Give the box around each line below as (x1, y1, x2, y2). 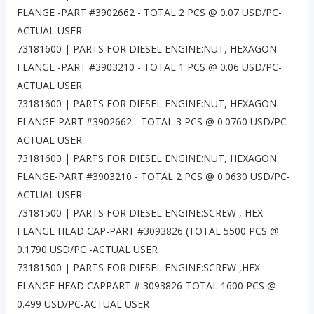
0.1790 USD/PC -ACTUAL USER (16, 243, 158, 257)
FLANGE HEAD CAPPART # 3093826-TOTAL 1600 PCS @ (16, 279, 276, 293)
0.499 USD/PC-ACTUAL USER (16, 297, 149, 311)
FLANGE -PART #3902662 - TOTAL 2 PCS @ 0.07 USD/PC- (16, 6, 282, 20)
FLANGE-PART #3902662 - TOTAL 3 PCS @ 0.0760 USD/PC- (16, 115, 290, 129)
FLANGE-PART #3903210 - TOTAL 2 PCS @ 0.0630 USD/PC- (16, 170, 290, 184)
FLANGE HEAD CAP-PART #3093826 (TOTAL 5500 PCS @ (16, 224, 279, 238)
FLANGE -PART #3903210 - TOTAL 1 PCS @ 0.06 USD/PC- (16, 60, 282, 74)
